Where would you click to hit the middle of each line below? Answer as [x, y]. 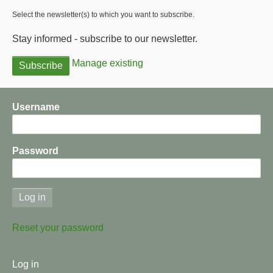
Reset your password [58, 228]
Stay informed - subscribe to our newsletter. [105, 39]
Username [36, 107]
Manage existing [108, 63]
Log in [26, 264]
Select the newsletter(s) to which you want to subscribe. [103, 15]
